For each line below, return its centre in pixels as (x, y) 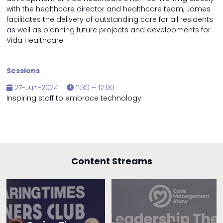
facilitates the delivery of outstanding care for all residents (110, 20)
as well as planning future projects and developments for (109, 30)
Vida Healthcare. (36, 41)
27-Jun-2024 (35, 88)
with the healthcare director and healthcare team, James (109, 9)
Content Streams (111, 161)
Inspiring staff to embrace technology (74, 98)
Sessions (23, 71)
